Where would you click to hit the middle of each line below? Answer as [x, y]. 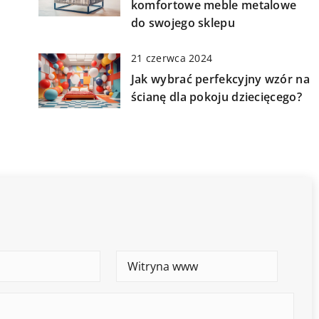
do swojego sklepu [183, 23]
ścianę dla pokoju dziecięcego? [216, 97]
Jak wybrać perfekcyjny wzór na [220, 79]
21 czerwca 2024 [172, 58]
